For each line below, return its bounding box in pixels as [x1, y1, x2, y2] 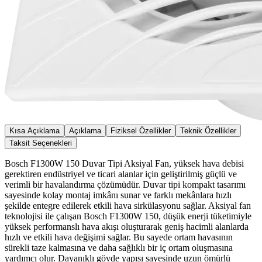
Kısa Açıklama [9, 126, 60, 135]
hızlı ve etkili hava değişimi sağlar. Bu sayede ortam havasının [5, 232, 233, 242]
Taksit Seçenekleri [9, 138, 72, 147]
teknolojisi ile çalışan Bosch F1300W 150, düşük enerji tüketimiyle [5, 211, 251, 221]
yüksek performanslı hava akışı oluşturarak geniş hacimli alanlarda [5, 221, 249, 232]
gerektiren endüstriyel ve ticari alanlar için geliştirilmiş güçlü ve [5, 168, 237, 179]
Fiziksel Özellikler [111, 126, 171, 135]
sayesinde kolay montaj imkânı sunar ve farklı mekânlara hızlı [5, 189, 232, 200]
